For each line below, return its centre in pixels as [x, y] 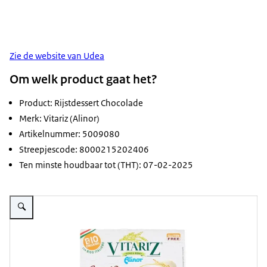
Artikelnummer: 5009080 [69, 134]
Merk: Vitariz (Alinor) [59, 119]
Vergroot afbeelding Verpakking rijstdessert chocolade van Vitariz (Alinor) [135, 195]
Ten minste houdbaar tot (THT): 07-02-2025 [106, 165]
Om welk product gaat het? [83, 80]
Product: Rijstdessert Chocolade [81, 103]
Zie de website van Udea [57, 56]
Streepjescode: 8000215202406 [84, 150]
